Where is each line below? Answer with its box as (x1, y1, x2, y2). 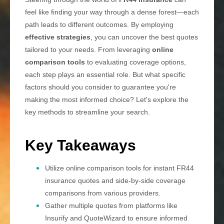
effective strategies (25, 33, 90, 41)
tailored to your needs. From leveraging (25, 45, 152, 54)
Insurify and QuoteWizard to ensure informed (45, 214, 187, 222)
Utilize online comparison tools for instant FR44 (45, 164, 194, 172)
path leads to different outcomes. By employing (25, 20, 173, 29)
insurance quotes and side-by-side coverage (45, 176, 185, 185)
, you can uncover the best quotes (90, 33, 198, 41)
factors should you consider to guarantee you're (25, 83, 176, 91)
